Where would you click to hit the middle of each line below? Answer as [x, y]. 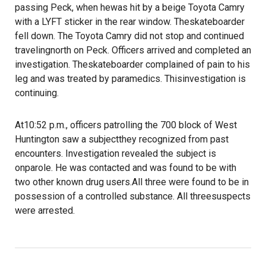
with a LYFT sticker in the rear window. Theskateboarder [130, 22]
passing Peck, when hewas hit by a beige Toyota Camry [130, 7]
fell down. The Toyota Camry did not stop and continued [129, 36]
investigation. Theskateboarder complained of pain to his [132, 64]
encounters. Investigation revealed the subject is [115, 153]
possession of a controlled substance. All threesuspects [133, 196]
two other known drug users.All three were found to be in [132, 182]
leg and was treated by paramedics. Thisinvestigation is [130, 79]
